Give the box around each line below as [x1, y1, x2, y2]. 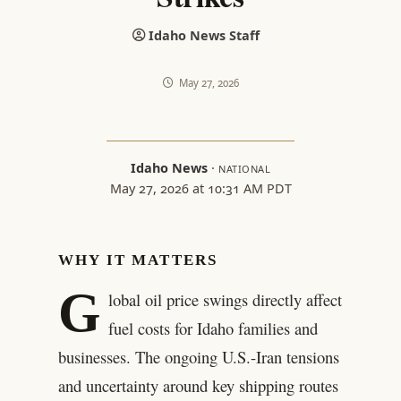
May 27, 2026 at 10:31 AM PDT [109, 179, 292, 197]
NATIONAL [218, 161, 270, 175]
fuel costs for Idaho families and [107, 317, 318, 340]
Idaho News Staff [149, 27, 260, 45]
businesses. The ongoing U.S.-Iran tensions [57, 346, 339, 369]
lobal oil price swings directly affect [107, 288, 342, 311]
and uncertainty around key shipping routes [57, 374, 338, 397]
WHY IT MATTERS [57, 251, 218, 269]
